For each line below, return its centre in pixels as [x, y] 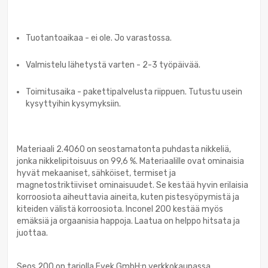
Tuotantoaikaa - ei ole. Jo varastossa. [99, 38]
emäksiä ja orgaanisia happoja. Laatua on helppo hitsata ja [128, 221]
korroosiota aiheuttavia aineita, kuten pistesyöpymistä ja [128, 197]
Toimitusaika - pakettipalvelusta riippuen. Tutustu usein [134, 92]
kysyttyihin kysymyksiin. [73, 103]
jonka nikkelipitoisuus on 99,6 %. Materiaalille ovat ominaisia [130, 161]
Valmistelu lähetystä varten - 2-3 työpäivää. [113, 65]
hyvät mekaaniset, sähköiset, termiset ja [96, 173]
